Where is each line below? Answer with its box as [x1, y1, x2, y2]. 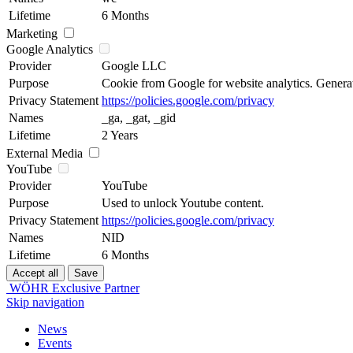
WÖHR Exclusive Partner [6, 281, 139, 295]
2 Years [102, 128, 138, 142]
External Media [6, 147, 83, 160]
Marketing [6, 27, 58, 40]
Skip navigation [6, 295, 84, 309]
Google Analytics [6, 43, 93, 56]
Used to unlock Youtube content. [102, 196, 264, 210]
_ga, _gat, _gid [102, 111, 176, 124]
